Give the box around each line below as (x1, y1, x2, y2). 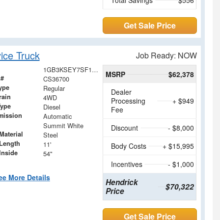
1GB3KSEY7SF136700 (91, 64, 98, 74)
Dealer (111, 86, 132, 97)
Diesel (43, 102, 60, 111)
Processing (111, 95, 146, 106)
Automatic (43, 111, 72, 121)
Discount (111, 122, 138, 133)
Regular (43, 83, 65, 93)
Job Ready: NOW (136, 49, 197, 61)
